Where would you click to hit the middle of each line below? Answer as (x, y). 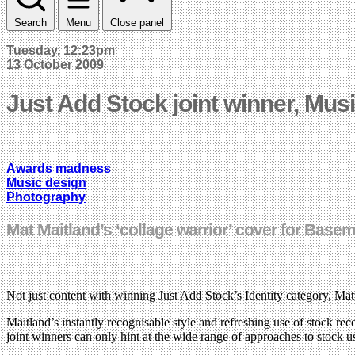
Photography (46, 197)
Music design (46, 182)
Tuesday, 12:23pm (61, 50)
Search (31, 22)
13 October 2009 (55, 64)
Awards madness (59, 168)
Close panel (137, 22)
